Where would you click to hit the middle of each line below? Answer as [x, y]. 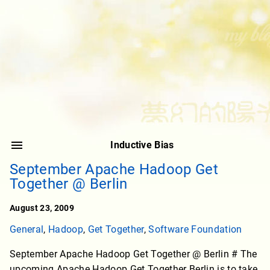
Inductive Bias [142, 145]
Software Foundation [195, 230]
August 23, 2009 [42, 208]
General [27, 230]
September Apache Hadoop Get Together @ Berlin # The [133, 254]
